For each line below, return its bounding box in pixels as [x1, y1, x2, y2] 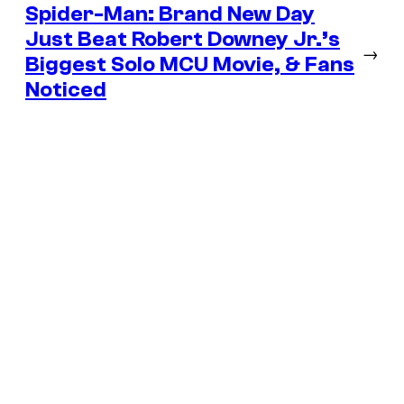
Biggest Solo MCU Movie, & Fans [25, 51, 354, 77]
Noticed [25, 77, 106, 102]
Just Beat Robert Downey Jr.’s [25, 26, 340, 51]
